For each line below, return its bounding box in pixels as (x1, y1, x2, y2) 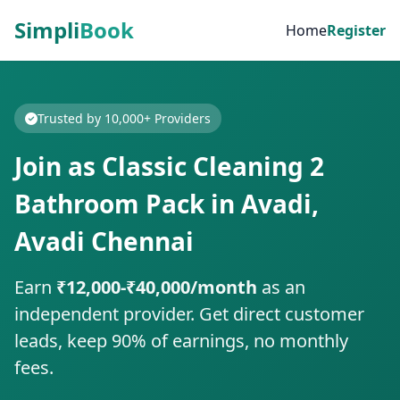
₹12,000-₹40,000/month (56, 275, 257, 299)
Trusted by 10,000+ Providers (37, 110, 211, 127)
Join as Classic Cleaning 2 (14, 149, 324, 183)
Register (327, 21, 386, 40)
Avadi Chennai (14, 224, 194, 258)
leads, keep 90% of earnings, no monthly (14, 329, 348, 353)
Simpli (14, 15, 79, 45)
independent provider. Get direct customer (14, 302, 364, 326)
